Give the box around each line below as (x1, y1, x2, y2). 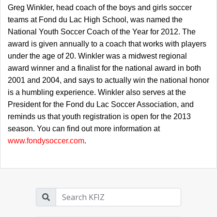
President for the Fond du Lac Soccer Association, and (8, 100, 194, 109)
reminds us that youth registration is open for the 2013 (8, 112, 191, 121)
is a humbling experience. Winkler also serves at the (8, 88, 186, 97)
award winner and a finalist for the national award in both (8, 64, 201, 73)
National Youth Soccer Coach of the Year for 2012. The (8, 28, 196, 36)
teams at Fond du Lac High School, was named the (8, 15, 183, 24)
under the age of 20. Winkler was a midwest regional (8, 52, 187, 61)
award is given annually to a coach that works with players (8, 40, 206, 48)
